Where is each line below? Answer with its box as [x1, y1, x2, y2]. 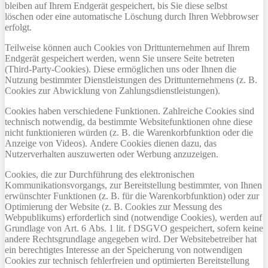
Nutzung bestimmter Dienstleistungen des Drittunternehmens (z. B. [5, 75, 257, 85]
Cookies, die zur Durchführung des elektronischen [5, 169, 194, 179]
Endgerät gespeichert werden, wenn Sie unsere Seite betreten [5, 53, 234, 63]
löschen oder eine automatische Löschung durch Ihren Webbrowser [5, 11, 258, 22]
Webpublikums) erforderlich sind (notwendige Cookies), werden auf [5, 212, 262, 223]
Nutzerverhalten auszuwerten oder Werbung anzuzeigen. [5, 149, 218, 159]
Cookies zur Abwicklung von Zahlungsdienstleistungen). [5, 86, 220, 96]
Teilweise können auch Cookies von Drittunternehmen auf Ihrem [5, 42, 249, 53]
